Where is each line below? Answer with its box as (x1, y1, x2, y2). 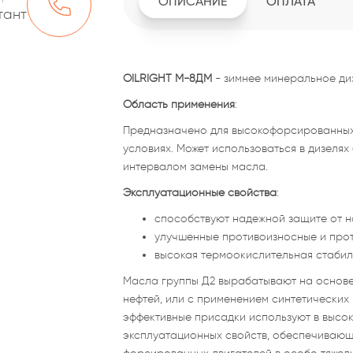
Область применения (122, 97, 235, 111)
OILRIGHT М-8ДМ (122, 71, 212, 85)
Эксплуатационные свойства (122, 185, 277, 199)
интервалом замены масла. (122, 159, 268, 173)
